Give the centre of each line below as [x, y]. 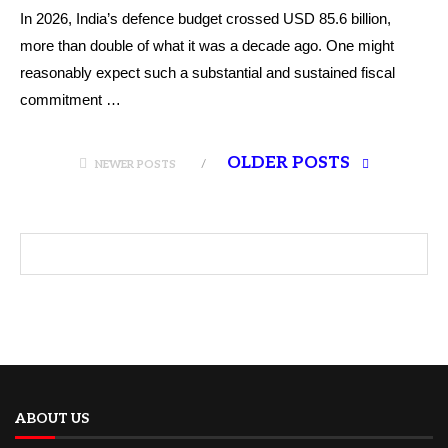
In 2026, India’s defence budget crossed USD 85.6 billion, [205, 18]
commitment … [70, 99]
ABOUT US [52, 418]
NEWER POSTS [135, 164]
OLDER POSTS [290, 163]
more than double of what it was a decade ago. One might [207, 45]
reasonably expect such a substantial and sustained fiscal [207, 72]
